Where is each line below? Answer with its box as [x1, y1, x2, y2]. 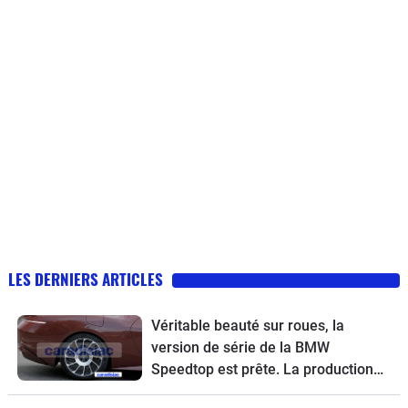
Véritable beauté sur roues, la [150, 317, 344, 335]
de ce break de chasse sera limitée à [150, 382, 391, 401]
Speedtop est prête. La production [150, 361, 373, 379]
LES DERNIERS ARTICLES [8, 268, 163, 291]
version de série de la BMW [150, 339, 330, 357]
